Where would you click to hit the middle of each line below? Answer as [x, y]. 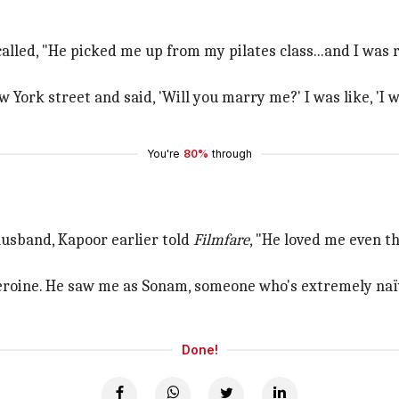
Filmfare [220, 240]
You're [163, 154]
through [232, 154]
